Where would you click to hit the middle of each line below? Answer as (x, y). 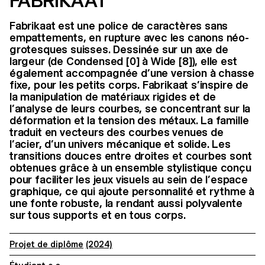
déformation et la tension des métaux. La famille (129, 121)
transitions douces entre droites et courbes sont (131, 156)
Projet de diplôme (46, 245)
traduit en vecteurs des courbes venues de (117, 132)
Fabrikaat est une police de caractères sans (119, 26)
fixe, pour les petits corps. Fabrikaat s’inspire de (129, 85)
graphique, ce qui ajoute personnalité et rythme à (132, 192)
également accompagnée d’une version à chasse (132, 73)
